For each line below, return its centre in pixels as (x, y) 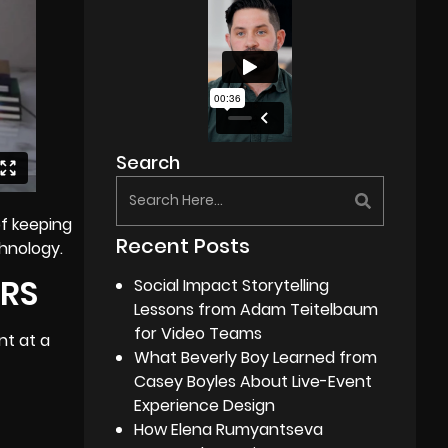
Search (148, 162)
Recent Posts (183, 245)
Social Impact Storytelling (232, 285)
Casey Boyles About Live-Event (253, 381)
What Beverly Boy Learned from (256, 357)
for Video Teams (198, 333)
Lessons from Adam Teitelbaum (256, 309)
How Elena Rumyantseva (229, 429)
